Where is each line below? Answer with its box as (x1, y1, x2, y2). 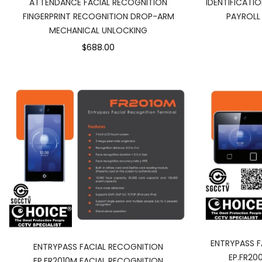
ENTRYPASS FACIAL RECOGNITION (33, 240, 163, 253)
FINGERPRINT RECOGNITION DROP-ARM (22, 11, 174, 22)
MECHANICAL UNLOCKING (49, 25, 147, 36)
